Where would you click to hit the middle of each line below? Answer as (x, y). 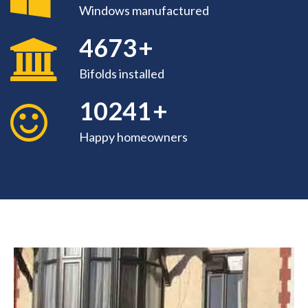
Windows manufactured (144, 11)
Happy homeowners (133, 137)
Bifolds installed (122, 74)
